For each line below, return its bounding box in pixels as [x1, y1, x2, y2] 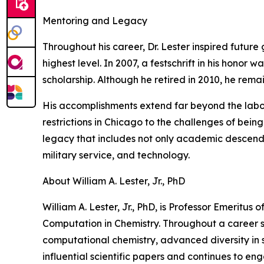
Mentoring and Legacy [42, 15, 147, 27]
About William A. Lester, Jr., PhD [42, 175, 185, 187]
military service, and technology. [42, 149, 190, 161]
